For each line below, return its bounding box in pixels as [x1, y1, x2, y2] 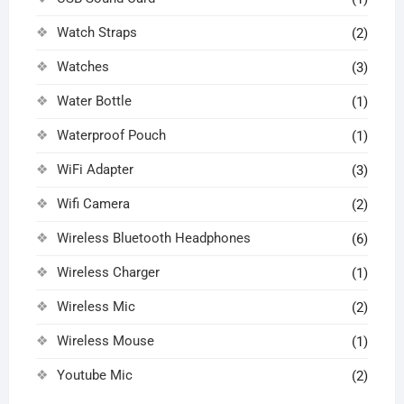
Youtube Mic [56, 366, 133, 383]
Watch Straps [56, 23, 137, 41]
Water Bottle [56, 92, 132, 109]
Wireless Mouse [56, 332, 154, 349]
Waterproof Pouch [56, 126, 166, 143]
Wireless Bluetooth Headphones [56, 229, 251, 246]
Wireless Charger [56, 263, 160, 280]
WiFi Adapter [56, 161, 133, 178]
